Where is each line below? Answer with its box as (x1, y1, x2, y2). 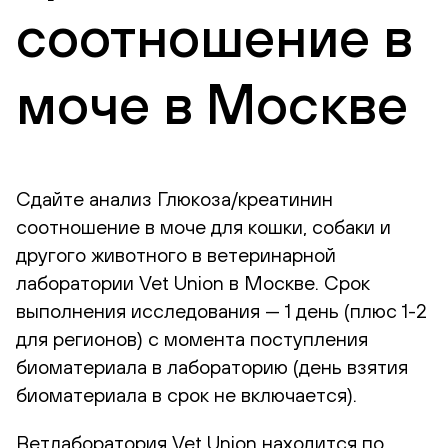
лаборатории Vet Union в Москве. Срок (16, 270, 370, 294)
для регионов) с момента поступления (16, 326, 368, 350)
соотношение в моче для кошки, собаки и (16, 214, 391, 238)
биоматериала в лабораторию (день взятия (16, 354, 408, 378)
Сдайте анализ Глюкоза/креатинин (16, 186, 333, 210)
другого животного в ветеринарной (16, 242, 336, 266)
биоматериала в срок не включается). (16, 382, 357, 406)
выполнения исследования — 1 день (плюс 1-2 (16, 298, 427, 322)
